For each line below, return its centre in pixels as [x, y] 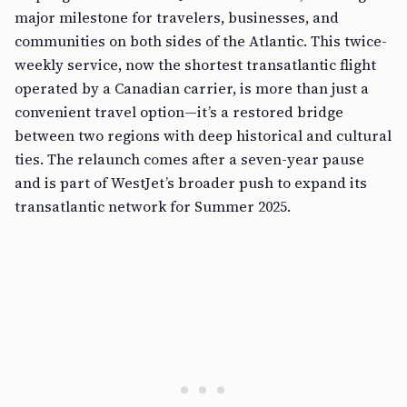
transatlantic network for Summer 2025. [153, 206]
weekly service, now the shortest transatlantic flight [195, 65]
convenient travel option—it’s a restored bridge [179, 112]
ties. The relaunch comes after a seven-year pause [189, 159]
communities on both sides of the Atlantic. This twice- [201, 41]
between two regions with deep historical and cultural [203, 135]
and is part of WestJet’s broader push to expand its [191, 183]
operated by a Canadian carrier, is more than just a [192, 88]
